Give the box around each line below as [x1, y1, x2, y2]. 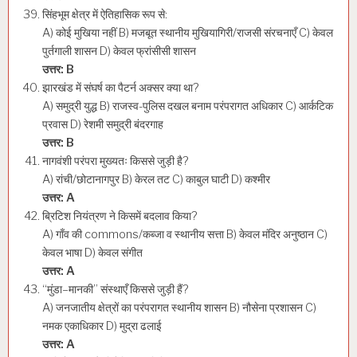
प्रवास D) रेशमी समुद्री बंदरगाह [42, 117, 163, 132]
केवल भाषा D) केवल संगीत [42, 245, 143, 261]
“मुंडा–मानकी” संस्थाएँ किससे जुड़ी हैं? [42, 282, 189, 297]
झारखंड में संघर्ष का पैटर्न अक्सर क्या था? [42, 80, 199, 96]
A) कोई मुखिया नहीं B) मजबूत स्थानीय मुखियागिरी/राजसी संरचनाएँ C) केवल [42, 25, 333, 41]
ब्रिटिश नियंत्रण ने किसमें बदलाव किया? [42, 209, 198, 224]
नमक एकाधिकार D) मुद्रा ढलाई [42, 319, 162, 334]
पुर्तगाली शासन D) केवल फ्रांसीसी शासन [42, 44, 196, 59]
